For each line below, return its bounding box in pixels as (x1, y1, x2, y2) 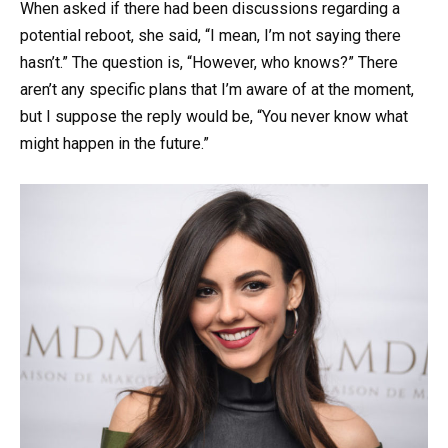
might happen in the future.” (20, 133, 209, 153)
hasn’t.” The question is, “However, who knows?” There (20, 52, 398, 72)
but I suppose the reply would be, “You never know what (20, 106, 408, 126)
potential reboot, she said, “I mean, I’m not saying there (20, 25, 401, 45)
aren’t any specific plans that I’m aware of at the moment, (20, 79, 414, 99)
